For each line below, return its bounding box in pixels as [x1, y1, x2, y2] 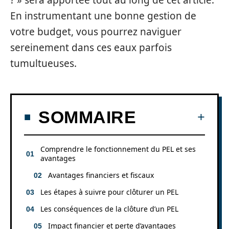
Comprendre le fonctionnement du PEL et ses [40, 144, 196, 154]
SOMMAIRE [38, 107, 136, 127]
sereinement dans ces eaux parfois [10, 41, 172, 54]
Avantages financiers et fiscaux [48, 170, 154, 180]
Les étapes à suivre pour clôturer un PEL [40, 187, 178, 197]
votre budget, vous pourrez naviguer [10, 25, 181, 38]
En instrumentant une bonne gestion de [10, 9, 196, 22]
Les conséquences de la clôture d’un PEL [40, 203, 178, 214]
